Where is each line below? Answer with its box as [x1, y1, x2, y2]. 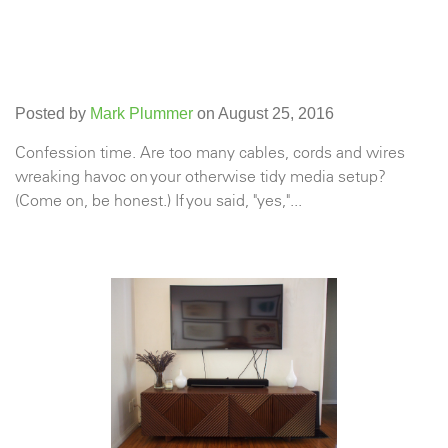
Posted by [15, 104, 90, 122]
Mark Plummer [90, 104, 193, 122]
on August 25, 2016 [193, 104, 334, 122]
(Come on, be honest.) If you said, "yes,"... [15, 189, 302, 210]
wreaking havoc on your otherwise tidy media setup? [15, 165, 386, 186]
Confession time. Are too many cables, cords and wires [15, 141, 405, 162]
